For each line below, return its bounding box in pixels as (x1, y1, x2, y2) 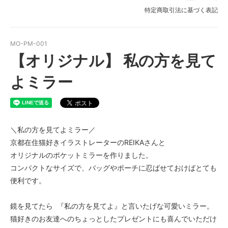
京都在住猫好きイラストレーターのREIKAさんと (10, 137, 165, 147)
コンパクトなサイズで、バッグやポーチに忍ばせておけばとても (10, 163, 217, 172)
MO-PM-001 (10, 39, 47, 47)
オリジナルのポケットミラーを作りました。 (10, 150, 157, 159)
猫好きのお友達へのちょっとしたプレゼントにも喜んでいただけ (10, 214, 217, 223)
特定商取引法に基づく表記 (145, 6, 218, 14)
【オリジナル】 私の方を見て (10, 51, 216, 70)
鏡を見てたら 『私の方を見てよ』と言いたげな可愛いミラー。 (10, 201, 214, 210)
